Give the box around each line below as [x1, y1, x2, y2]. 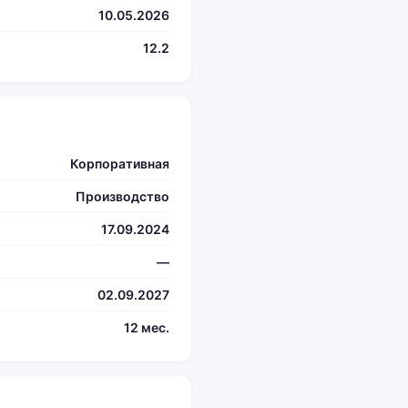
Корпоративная [70, 156, 169, 171]
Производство [76, 189, 169, 204]
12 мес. [124, 320, 169, 335]
